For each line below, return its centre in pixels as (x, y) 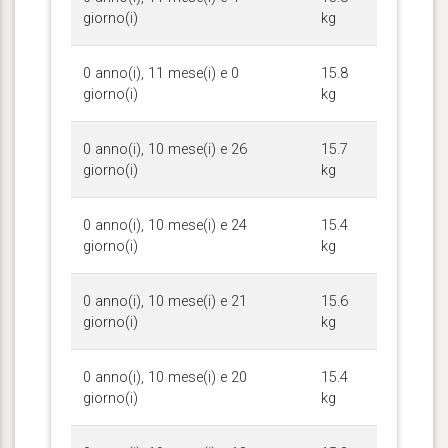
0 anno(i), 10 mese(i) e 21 (165, 301)
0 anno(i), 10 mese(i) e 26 (165, 149)
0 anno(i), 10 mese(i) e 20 (165, 377)
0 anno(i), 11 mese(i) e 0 (161, 73)
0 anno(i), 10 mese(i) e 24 (165, 225)
